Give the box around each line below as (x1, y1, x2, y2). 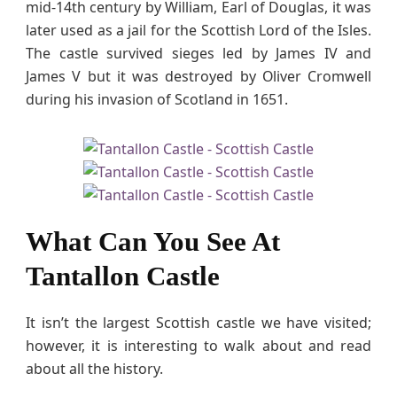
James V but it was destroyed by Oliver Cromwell (26, 66, 371, 86)
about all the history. (26, 358, 163, 378)
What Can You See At (26, 225, 280, 257)
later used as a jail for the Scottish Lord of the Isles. (26, 19, 371, 40)
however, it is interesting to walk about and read (26, 335, 371, 355)
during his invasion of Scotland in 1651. (26, 89, 288, 109)
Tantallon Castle (26, 260, 220, 292)
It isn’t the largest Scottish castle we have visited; (26, 312, 371, 332)
